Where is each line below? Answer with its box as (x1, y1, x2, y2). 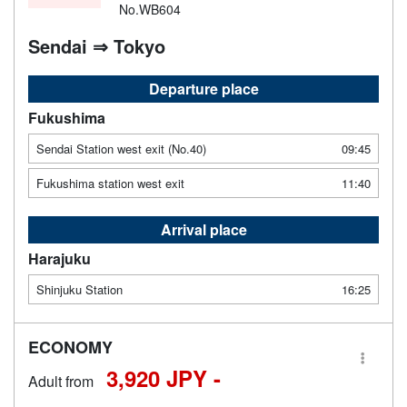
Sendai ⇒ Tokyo (28, 32, 165, 59)
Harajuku (28, 247, 91, 269)
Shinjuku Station (36, 280, 123, 298)
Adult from (28, 370, 94, 392)
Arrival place (160, 218, 247, 240)
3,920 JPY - (106, 362, 221, 393)
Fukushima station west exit (36, 174, 184, 192)
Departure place (148, 77, 259, 99)
